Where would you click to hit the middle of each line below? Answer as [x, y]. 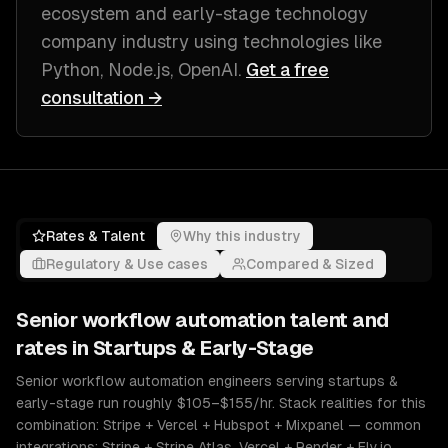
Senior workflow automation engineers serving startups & [207, 381]
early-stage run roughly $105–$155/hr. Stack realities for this [221, 403]
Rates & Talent [95, 236]
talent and [337, 320]
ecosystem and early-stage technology [204, 13]
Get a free [287, 69]
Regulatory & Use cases [127, 264]
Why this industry [242, 236]
